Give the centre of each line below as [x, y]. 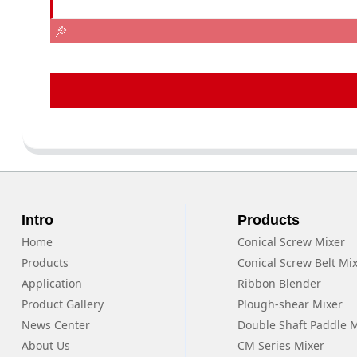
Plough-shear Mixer [290, 304]
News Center [55, 325]
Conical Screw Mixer [291, 242]
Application [51, 284]
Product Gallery [62, 304]
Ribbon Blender [279, 284]
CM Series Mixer [280, 346]
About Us [45, 346]
